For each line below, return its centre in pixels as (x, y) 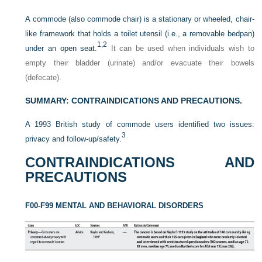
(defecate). (44, 77)
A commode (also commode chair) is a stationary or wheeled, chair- (140, 19)
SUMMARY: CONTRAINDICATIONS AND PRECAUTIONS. (134, 100)
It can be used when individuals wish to (181, 48)
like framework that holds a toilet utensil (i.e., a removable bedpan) (140, 33)
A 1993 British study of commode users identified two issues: (140, 124)
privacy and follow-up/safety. (74, 139)
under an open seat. (61, 48)
